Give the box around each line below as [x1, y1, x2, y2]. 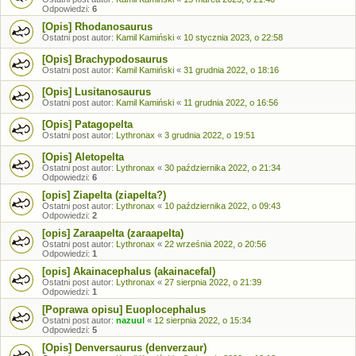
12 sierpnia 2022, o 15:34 [154, 315, 251, 325]
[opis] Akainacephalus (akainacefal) [42, 265, 215, 277]
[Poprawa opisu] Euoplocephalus [42, 304, 206, 315]
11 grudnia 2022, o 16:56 [184, 98, 278, 107]
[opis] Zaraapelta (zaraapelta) [42, 227, 184, 239]
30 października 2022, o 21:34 [164, 163, 281, 172]
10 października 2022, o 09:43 [164, 201, 281, 211]
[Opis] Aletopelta [42, 151, 124, 163]
